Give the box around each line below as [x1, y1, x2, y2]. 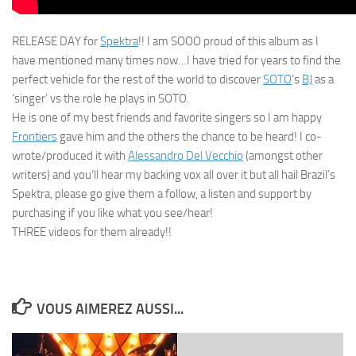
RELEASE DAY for [12, 34, 100, 48]
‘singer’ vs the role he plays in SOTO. [12, 91, 189, 106]
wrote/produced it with [12, 149, 128, 163]
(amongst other [243, 149, 323, 163]
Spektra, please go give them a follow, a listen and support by [12, 187, 311, 201]
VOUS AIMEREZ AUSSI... [36, 300, 184, 318]
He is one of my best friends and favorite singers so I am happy [12, 110, 322, 125]
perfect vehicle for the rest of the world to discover [12, 72, 263, 87]
